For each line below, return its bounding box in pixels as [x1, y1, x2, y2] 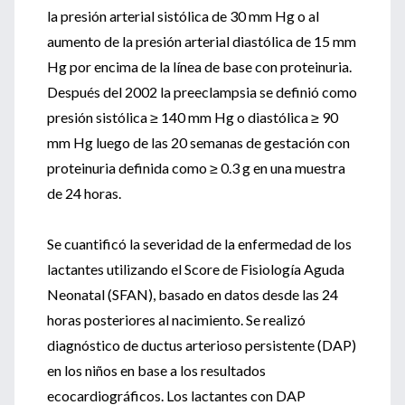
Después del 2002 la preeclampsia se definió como [47, 83, 357, 100]
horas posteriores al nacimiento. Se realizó [47, 311, 306, 328]
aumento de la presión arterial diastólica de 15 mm [47, 33, 356, 50]
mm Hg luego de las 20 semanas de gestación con [47, 134, 350, 151]
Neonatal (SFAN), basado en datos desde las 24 [47, 286, 338, 303]
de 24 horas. [47, 184, 121, 202]
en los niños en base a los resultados [47, 362, 266, 379]
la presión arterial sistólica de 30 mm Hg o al [47, 7, 319, 24]
